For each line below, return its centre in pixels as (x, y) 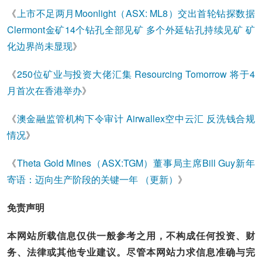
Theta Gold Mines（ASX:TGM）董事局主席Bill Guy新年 (136, 163)
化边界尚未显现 (40, 46)
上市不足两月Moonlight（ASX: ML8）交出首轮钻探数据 (136, 13)
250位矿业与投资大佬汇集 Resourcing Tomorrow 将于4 (136, 74)
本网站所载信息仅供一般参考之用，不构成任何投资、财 (131, 235)
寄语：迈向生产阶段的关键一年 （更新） (93, 179)
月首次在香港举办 (45, 90)
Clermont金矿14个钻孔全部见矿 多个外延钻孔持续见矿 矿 (131, 30)
